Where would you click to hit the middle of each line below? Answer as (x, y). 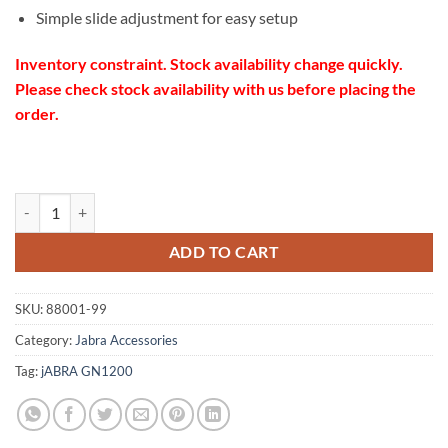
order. (37, 114)
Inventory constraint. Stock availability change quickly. (209, 64)
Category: (45, 339)
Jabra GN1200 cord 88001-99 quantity (134, 203)
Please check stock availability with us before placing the (215, 89)
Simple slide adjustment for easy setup (166, 18)
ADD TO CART (224, 251)
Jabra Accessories (126, 339)
